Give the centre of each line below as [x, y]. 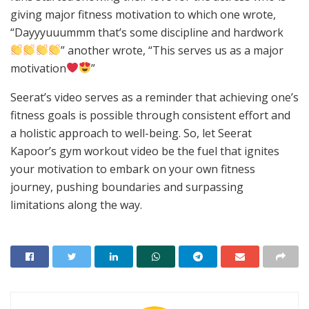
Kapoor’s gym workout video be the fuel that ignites [145, 151]
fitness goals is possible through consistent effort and [150, 115]
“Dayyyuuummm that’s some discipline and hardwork [147, 32]
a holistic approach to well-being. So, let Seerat [131, 133]
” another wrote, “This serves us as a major [172, 50]
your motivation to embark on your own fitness [133, 169]
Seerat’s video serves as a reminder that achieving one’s [154, 97]
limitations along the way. [76, 205]
